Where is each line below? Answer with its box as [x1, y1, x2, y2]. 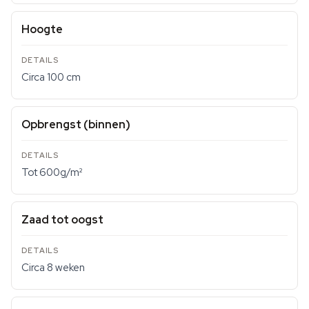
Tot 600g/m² [21, 166, 82, 179]
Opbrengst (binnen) [21, 117, 130, 132]
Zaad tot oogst [21, 212, 103, 227]
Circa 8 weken [21, 261, 85, 275]
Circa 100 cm [21, 70, 81, 84]
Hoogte [21, 22, 63, 37]
